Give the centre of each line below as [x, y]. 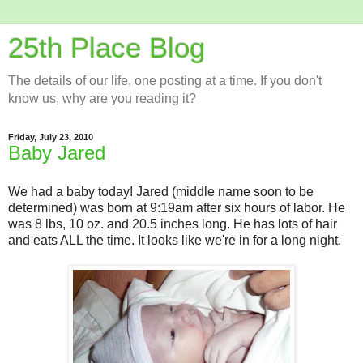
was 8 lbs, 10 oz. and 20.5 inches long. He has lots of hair [173, 224]
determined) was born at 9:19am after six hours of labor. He [177, 207]
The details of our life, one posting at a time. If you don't [165, 81]
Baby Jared [57, 153]
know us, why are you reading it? [102, 98]
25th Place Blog [107, 48]
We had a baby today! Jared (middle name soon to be [161, 191]
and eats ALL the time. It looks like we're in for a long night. [175, 240]
